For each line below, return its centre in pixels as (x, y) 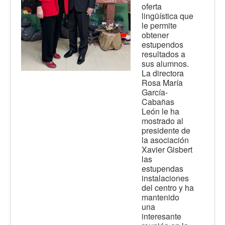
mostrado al (162, 121)
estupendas (162, 169)
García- (155, 92)
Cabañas (158, 102)
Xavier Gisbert (167, 150)
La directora (163, 73)
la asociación (165, 140)
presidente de (166, 131)
